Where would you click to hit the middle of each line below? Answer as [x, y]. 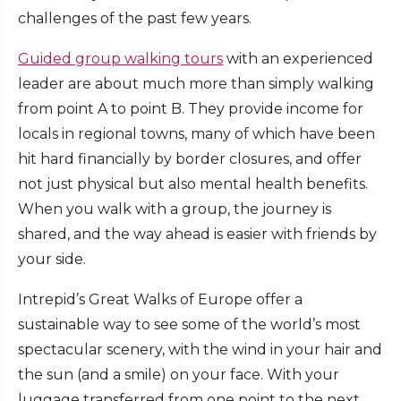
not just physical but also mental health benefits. [193, 184]
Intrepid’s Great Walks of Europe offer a [160, 300]
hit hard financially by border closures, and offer [190, 159]
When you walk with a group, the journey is [175, 209]
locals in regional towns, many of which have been [196, 134]
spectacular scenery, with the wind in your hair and [200, 350]
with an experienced [298, 59]
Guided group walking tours [120, 59]
